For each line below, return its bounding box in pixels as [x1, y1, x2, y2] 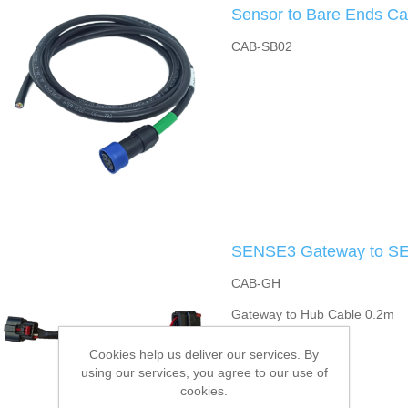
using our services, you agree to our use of [80, 365, 328, 380]
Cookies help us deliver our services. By [89, 347, 319, 362]
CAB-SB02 [230, 39, 292, 54]
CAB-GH [230, 276, 280, 291]
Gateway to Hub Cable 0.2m [230, 307, 394, 321]
